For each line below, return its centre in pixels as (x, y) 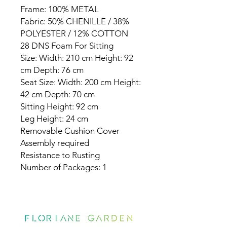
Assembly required (55, 143)
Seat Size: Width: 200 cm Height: (81, 82)
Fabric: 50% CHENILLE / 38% (75, 22)
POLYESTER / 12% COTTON (74, 34)
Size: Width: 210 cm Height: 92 (77, 58)
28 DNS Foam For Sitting (67, 46)
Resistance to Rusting (60, 155)
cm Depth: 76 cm (52, 70)
